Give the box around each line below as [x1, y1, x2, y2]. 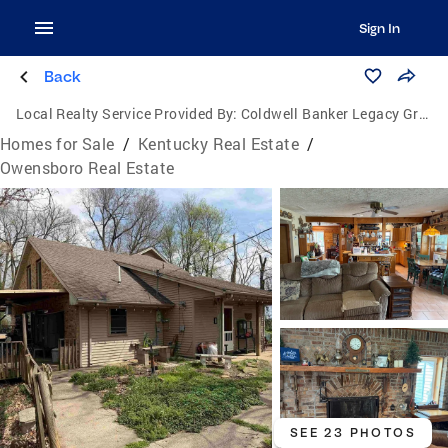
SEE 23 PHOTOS [289, 425, 416, 440]
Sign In [358, 20, 400, 36]
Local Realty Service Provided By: [16, 104, 238, 123]
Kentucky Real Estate [138, 133, 300, 154]
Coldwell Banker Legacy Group [240, 104, 419, 123]
